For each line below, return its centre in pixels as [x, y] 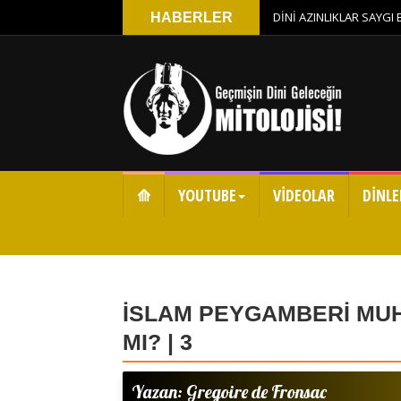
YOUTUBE [207, 196]
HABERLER [191, 17]
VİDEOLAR [304, 196]
